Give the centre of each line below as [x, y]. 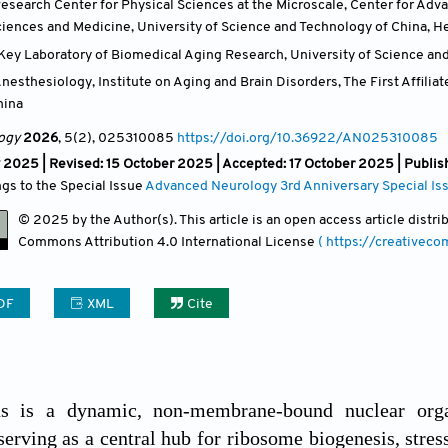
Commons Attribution [87, 242]
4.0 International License [237, 242]
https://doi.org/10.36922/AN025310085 [307, 138]
